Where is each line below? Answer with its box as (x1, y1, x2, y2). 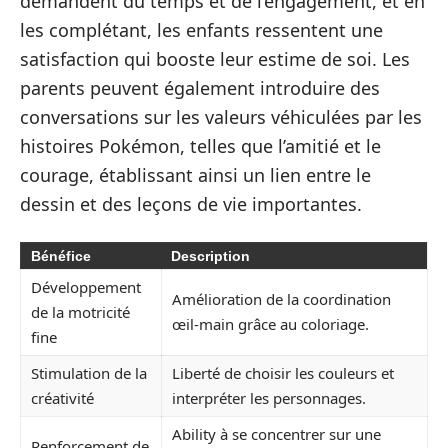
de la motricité (31, 301, 130, 322)
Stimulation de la (31, 362, 147, 383)
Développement (31, 276, 141, 297)
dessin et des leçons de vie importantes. (20, 192, 362, 216)
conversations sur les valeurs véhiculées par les (20, 105, 422, 129)
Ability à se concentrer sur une (172, 423, 381, 444)
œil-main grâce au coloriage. (172, 313, 369, 334)
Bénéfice (31, 247, 91, 264)
